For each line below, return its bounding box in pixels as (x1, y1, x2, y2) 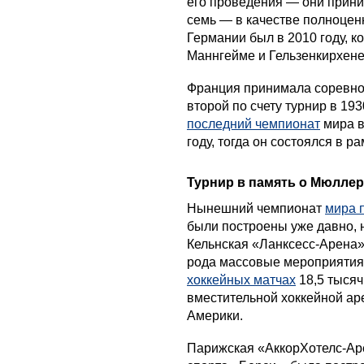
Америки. (187, 308, 243, 323)
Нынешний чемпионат (187, 201, 325, 215)
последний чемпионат (187, 116, 320, 131)
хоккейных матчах (187, 272, 296, 287)
